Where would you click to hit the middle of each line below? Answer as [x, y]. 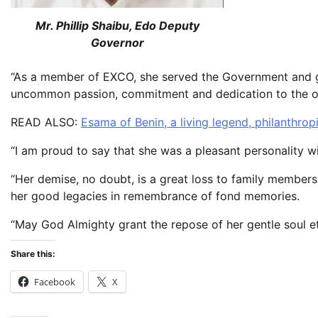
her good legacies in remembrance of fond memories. [155, 196]
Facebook [55, 282]
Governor [117, 43]
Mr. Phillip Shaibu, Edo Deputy [117, 26]
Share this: [33, 254]
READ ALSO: [46, 122]
